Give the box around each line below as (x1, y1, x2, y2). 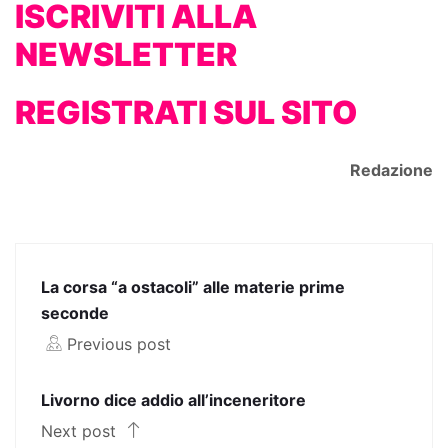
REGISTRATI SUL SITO (15, 92, 357, 132)
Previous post (67, 333, 171, 354)
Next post (41, 420, 121, 441)
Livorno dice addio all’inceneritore (41, 389, 306, 410)
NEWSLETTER (15, 34, 237, 74)
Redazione (350, 159, 433, 180)
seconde (41, 302, 109, 323)
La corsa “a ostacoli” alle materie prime (41, 276, 345, 297)
